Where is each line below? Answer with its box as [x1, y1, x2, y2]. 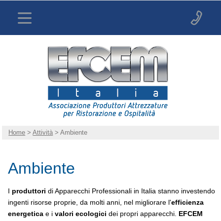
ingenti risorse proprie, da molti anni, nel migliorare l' [8, 198, 171, 206]
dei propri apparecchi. [107, 209, 179, 218]
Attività [33, 129, 53, 137]
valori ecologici [55, 209, 107, 218]
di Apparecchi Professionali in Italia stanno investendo [46, 186, 215, 195]
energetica [8, 209, 43, 218]
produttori [12, 186, 46, 195]
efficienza [171, 198, 204, 206]
